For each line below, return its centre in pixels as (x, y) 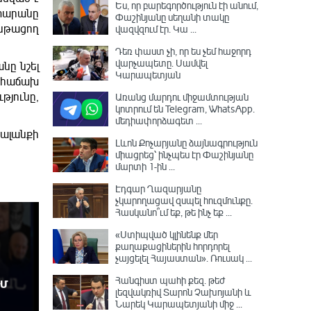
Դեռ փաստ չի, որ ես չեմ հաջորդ (183, 51)
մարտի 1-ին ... (145, 166)
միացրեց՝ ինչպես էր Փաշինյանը (184, 154)
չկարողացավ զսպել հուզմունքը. (184, 200)
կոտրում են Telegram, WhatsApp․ (185, 109)
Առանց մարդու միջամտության (182, 97)
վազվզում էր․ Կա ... (156, 29)
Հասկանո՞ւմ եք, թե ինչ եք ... (174, 212)
